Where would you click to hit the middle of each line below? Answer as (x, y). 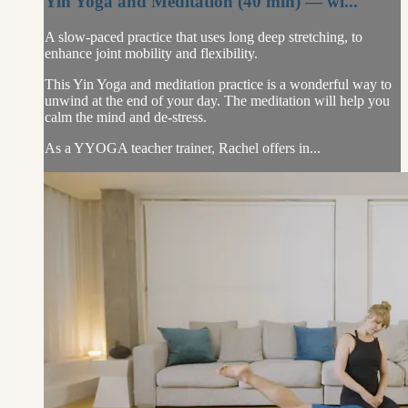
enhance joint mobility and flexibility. (151, 53)
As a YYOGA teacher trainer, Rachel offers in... (183, 148)
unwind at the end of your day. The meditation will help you (217, 100)
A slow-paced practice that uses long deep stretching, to (204, 36)
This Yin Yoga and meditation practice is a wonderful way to (218, 84)
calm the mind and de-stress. (126, 117)
